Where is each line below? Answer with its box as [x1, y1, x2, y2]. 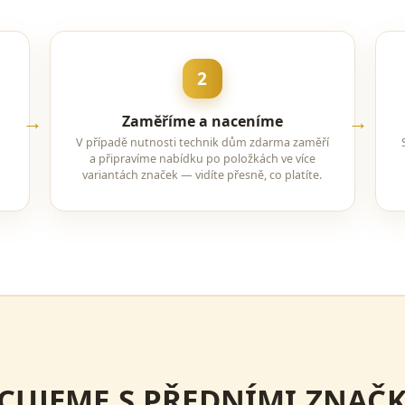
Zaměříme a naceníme [121, 111, 283, 131]
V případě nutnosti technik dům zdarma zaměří [75, 135, 329, 150]
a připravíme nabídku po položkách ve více [89, 151, 316, 166]
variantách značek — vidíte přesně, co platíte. [82, 167, 323, 183]
